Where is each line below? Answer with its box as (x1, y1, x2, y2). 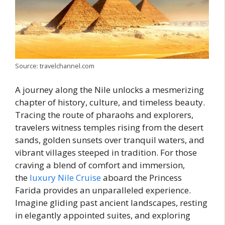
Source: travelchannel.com (15, 61, 94, 70)
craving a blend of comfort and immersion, (15, 159, 185, 171)
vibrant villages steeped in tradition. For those (15, 147, 197, 159)
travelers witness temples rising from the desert (15, 122, 203, 134)
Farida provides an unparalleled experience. (15, 184, 191, 196)
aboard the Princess (101, 172, 182, 184)
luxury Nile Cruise (30, 172, 101, 184)
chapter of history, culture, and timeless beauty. (15, 96, 205, 108)
